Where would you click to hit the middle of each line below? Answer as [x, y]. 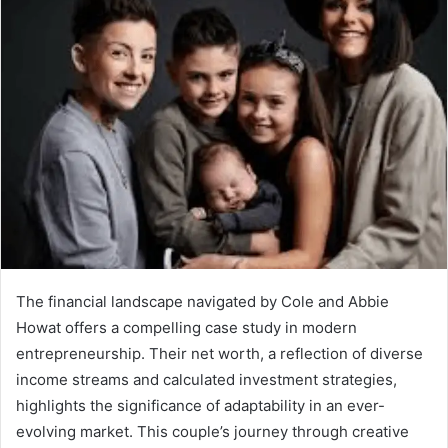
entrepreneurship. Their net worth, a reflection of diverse [219, 353]
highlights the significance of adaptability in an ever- [200, 405]
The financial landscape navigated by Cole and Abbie [202, 301]
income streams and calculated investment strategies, [206, 379]
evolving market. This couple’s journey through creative [212, 431]
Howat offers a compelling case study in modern [186, 327]
